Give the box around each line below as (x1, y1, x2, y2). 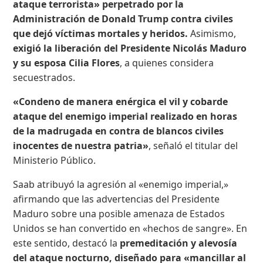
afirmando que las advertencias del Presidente (13, 193, 220, 206)
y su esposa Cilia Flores (13, 56, 120, 70)
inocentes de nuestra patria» (13, 139, 149, 153)
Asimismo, (188, 27, 237, 41)
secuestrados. (13, 71, 76, 85)
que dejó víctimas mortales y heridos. (13, 27, 188, 41)
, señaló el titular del (149, 139, 238, 153)
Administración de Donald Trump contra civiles (13, 12, 234, 26)
